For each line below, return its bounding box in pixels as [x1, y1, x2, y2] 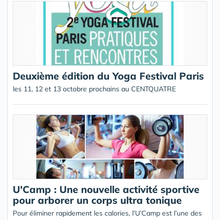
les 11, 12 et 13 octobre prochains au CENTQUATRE [13, 84, 176, 93]
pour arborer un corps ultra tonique [13, 194, 182, 206]
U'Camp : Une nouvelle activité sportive [13, 183, 199, 195]
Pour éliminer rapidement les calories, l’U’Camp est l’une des [13, 209, 202, 218]
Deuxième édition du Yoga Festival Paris [13, 70, 204, 82]
